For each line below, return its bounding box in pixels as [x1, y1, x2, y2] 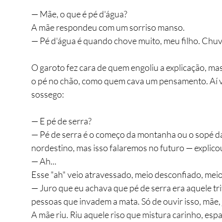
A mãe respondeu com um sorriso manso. [31, 21, 185, 33]
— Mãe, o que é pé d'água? [31, 8, 127, 19]
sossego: [31, 88, 64, 100]
